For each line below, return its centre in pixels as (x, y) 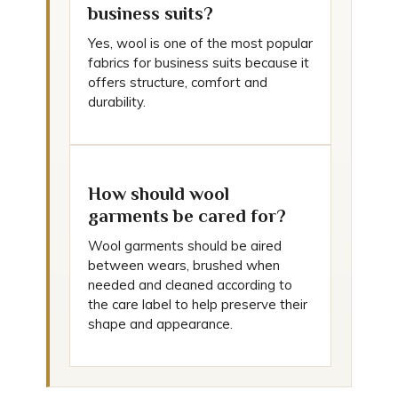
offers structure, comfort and (178, 82)
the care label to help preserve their (198, 304)
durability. (117, 102)
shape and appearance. (160, 324)
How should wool (159, 194)
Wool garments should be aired (185, 246)
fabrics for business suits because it (199, 63)
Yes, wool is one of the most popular (200, 43)
